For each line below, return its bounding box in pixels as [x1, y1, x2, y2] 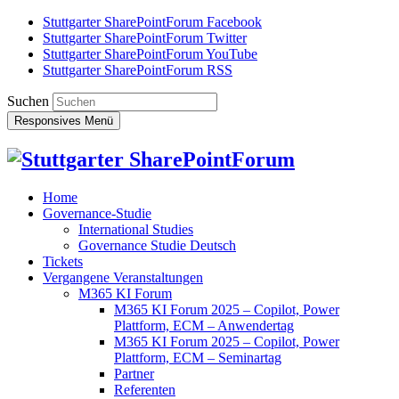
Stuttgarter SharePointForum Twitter [43, 30, 247, 45]
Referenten [114, 381, 175, 397]
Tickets [43, 253, 83, 269]
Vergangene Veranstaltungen [43, 269, 203, 285]
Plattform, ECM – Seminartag [114, 349, 281, 365]
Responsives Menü [14, 114, 113, 127]
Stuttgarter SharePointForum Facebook [43, 14, 262, 29]
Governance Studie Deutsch [78, 237, 236, 253]
